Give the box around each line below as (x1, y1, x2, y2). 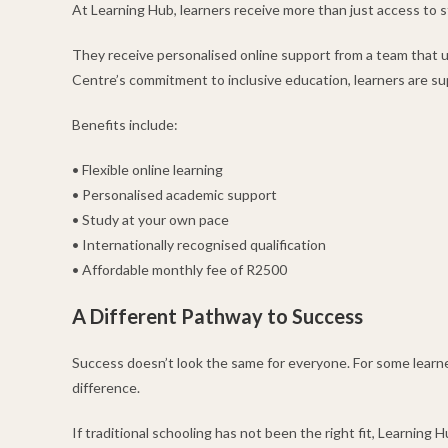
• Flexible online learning (72, 161, 223, 179)
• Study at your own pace (72, 211, 229, 229)
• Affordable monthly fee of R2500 (72, 261, 287, 279)
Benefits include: (72, 116, 178, 134)
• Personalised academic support (72, 186, 277, 204)
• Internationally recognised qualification (72, 236, 326, 254)
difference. (72, 379, 140, 397)
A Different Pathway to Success (72, 304, 363, 329)
